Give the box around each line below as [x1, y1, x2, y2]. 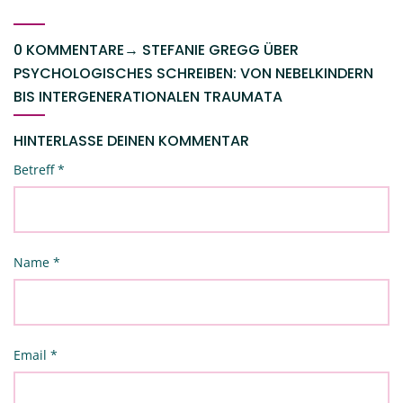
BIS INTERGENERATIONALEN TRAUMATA [13, 86, 282, 108]
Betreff [13, 161, 58, 179]
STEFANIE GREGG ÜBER [142, 40, 299, 61]
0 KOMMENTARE [13, 40, 124, 61]
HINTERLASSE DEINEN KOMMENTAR [13, 130, 249, 152]
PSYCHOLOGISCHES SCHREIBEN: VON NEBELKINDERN [13, 63, 373, 85]
